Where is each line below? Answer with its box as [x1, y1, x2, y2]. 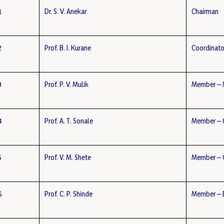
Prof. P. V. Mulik [44, 80, 89, 88]
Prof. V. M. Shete [44, 153, 91, 161]
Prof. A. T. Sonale [44, 116, 93, 125]
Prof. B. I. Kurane [44, 43, 91, 52]
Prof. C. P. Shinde [44, 189, 93, 198]
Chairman [191, 7, 219, 15]
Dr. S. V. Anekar [44, 7, 87, 15]
